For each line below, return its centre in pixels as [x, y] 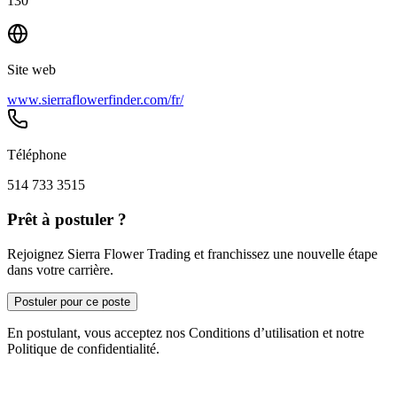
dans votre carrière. [60, 269]
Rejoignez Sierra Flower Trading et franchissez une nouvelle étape [192, 253]
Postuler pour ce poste [72, 301]
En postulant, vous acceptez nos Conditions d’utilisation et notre [186, 332]
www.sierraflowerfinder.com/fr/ [95, 100]
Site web [31, 70]
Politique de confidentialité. [83, 348]
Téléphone [37, 155]
